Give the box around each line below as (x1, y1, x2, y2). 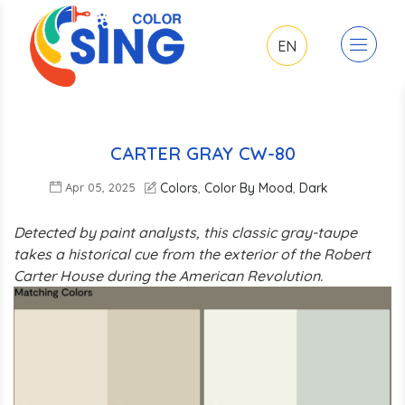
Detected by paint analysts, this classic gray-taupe (14, 222, 357, 241)
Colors (160, 179, 198, 196)
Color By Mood (204, 179, 293, 196)
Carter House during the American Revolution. (14, 266, 323, 285)
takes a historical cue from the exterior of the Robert (14, 244, 371, 263)
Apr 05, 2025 (61, 179, 136, 194)
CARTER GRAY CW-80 (109, 141, 296, 165)
